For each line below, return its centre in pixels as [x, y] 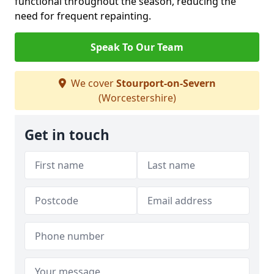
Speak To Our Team [137, 47]
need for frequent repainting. [83, 16]
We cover [92, 83]
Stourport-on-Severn [166, 83]
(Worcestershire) [137, 98]
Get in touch [67, 135]
